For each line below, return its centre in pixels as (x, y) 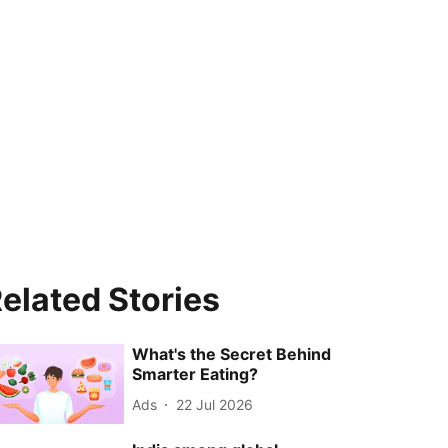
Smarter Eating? (195, 374)
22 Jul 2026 (215, 404)
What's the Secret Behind (232, 354)
